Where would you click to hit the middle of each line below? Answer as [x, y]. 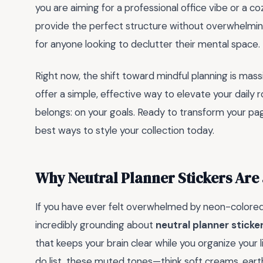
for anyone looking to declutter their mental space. [148, 44]
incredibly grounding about [95, 225]
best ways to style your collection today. [125, 131]
